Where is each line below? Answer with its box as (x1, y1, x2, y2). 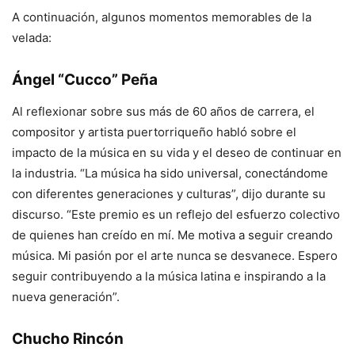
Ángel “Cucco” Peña (12, 70, 158, 89)
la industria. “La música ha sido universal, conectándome (12, 165, 328, 181)
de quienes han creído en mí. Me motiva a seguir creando (12, 227, 333, 242)
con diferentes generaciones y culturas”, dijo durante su (12, 185, 326, 201)
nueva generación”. (12, 288, 120, 304)
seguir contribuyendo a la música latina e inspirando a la (12, 268, 326, 284)
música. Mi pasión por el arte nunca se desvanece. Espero (12, 247, 338, 263)
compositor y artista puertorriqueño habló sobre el (12, 124, 296, 139)
